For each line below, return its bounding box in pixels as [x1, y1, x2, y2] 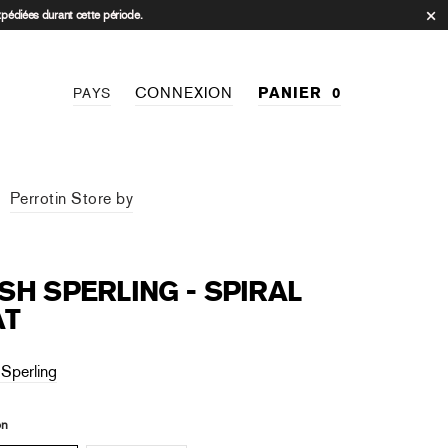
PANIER [257, 83, 322, 102]
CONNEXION [134, 83, 233, 103]
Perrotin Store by [9, 188, 134, 209]
